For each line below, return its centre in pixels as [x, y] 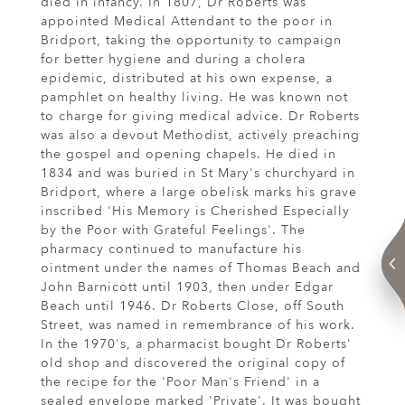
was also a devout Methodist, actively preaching [200, 136]
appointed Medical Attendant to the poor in [187, 22]
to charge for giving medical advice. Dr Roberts [200, 117]
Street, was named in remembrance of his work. [198, 325]
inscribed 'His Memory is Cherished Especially [195, 212]
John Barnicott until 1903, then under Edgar [187, 287]
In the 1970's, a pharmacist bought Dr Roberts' [196, 344]
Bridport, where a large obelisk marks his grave [199, 193]
